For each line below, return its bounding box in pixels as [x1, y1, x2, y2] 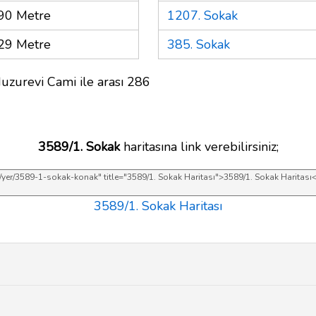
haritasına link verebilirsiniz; [119, 138, 279, 155]
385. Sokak [167, 35, 230, 53]
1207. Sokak [167, 6, 238, 24]
